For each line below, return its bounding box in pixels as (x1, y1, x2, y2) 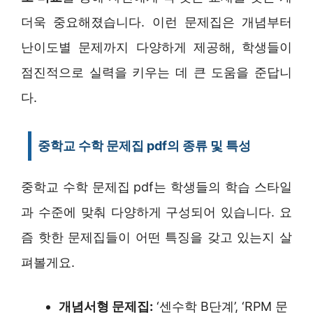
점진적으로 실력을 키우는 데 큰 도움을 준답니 (21, 64, 292, 80)
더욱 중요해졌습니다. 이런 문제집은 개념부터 (21, 14, 292, 29)
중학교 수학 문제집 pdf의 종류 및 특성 (38, 138, 251, 153)
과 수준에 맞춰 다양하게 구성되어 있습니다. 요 (21, 204, 292, 219)
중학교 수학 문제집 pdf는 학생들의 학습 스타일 (21, 179, 292, 194)
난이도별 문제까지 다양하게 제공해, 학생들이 (21, 39, 292, 54)
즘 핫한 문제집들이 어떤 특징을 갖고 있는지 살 (21, 229, 292, 245)
